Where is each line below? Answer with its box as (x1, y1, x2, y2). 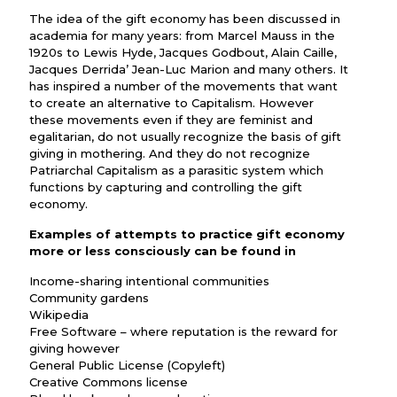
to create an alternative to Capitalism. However (29, 96, 314, 110)
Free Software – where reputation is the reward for (29, 324, 338, 339)
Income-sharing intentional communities (29, 274, 269, 288)
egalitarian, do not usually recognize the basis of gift (29, 129, 341, 144)
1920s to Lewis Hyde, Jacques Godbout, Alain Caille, (29, 45, 337, 59)
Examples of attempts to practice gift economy (29, 227, 345, 241)
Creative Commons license (29, 375, 188, 389)
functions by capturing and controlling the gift (29, 180, 302, 194)
